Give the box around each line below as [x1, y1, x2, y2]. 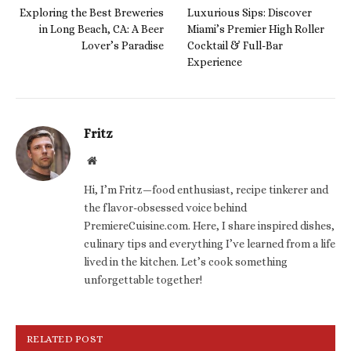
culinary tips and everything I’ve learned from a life [84, 237, 335, 250]
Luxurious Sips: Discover [187, 5, 312, 19]
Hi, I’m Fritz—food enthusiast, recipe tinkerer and [84, 183, 328, 196]
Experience [187, 55, 242, 68]
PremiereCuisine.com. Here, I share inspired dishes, [84, 219, 335, 232]
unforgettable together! [84, 273, 202, 286]
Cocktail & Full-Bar [187, 38, 283, 52]
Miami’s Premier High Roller [187, 22, 324, 35]
